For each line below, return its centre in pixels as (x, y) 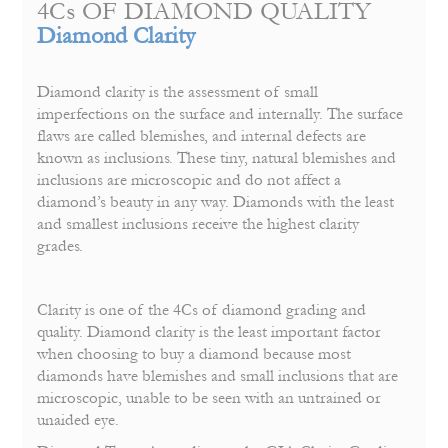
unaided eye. (78, 420)
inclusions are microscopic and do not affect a (189, 180)
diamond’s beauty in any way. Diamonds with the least (216, 202)
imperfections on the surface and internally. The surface (220, 114)
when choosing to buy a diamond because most (194, 354)
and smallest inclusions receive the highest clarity (198, 224)
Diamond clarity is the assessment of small (178, 92)
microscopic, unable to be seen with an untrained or (209, 398)
